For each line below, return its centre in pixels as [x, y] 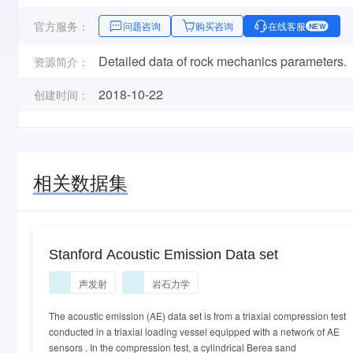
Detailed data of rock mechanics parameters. [223, 61]
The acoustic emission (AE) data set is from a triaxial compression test [197, 316]
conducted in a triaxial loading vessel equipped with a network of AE [194, 331]
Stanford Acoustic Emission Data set [163, 255]
